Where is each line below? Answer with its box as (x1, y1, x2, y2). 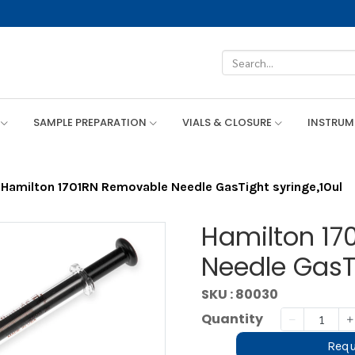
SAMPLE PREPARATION (32, 115, 149, 130)
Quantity (201, 310, 263, 328)
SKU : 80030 (201, 285, 278, 303)
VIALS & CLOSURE (181, 115, 274, 130)
